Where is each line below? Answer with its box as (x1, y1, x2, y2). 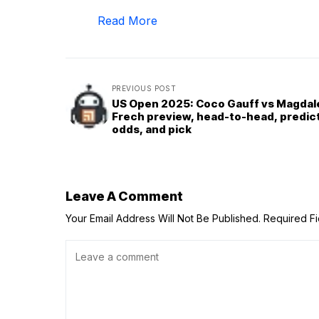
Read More (98, 14, 157, 28)
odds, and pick (112, 122, 192, 136)
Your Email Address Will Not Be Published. (66, 212, 261, 224)
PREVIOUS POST (112, 84, 177, 93)
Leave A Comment (66, 189, 183, 204)
